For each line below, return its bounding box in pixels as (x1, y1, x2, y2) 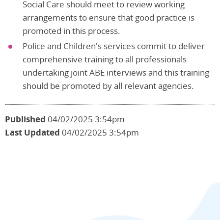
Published (5, 113, 46, 125)
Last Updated (5, 127, 60, 138)
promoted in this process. (23, 25, 120, 37)
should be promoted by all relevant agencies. (23, 80, 194, 92)
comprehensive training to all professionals (23, 54, 187, 65)
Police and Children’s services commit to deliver (23, 40, 205, 52)
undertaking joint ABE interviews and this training (23, 67, 209, 79)
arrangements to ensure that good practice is (23, 12, 194, 24)
